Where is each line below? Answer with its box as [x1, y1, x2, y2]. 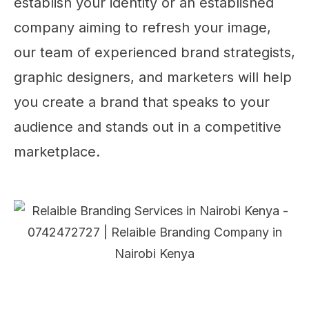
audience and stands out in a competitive [14, 118, 281, 135]
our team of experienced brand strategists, [14, 43, 295, 61]
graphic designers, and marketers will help [14, 68, 292, 86]
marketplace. [14, 143, 100, 160]
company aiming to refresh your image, [14, 19, 271, 36]
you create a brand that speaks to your [14, 93, 270, 110]
